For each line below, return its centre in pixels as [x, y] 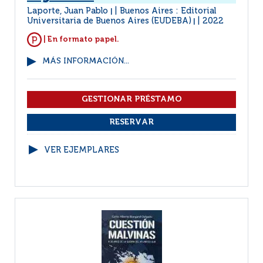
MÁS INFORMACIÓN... [86, 61]
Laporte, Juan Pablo [69, 11]
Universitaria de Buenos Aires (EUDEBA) [109, 21]
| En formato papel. [80, 39]
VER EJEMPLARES [82, 150]
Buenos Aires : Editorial [168, 11]
